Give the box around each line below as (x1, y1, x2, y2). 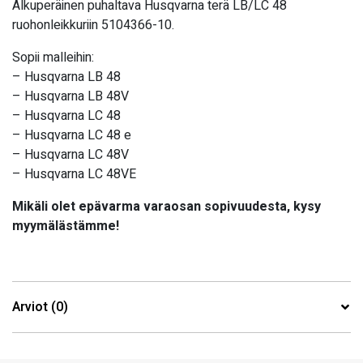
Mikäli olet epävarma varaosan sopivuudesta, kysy (12, 197, 321, 217)
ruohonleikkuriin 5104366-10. (12, 15, 174, 36)
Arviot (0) (12, 297, 68, 318)
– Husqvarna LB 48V (12, 87, 129, 107)
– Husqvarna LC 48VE (12, 164, 136, 185)
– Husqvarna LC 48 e (12, 126, 131, 146)
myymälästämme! (12, 216, 119, 237)
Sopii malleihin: (12, 48, 94, 68)
